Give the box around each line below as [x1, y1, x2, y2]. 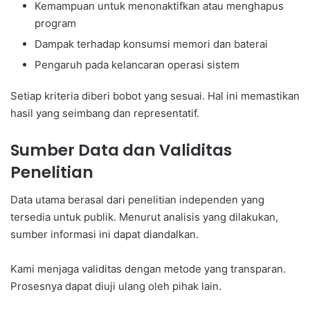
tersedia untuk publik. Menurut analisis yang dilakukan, [10, 210, 278, 224]
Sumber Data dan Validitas [10, 138, 232, 161]
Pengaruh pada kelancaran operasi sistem [35, 57, 239, 71]
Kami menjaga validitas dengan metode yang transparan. [10, 262, 286, 276]
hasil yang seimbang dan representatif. [10, 106, 199, 120]
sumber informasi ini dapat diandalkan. [10, 228, 199, 241]
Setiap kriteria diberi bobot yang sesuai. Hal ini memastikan [10, 89, 300, 102]
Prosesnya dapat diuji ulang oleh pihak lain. [10, 280, 221, 293]
